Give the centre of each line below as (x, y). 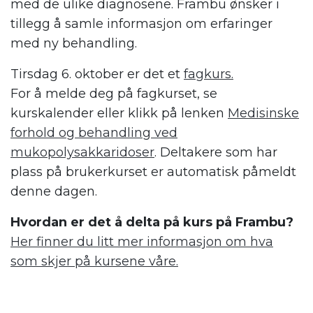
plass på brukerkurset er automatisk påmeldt (153, 172)
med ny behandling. (74, 44)
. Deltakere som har (216, 153)
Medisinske (263, 114)
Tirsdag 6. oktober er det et (97, 74)
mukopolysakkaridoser (82, 153)
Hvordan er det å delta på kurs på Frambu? (152, 223)
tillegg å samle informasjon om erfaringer (141, 24)
